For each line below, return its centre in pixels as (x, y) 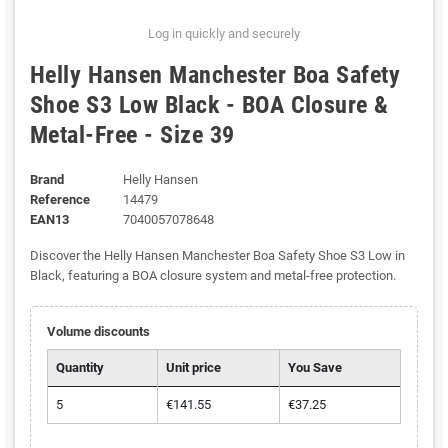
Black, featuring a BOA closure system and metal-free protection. (213, 276)
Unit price (193, 368)
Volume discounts (98, 332)
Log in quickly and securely (224, 34)
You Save (314, 368)
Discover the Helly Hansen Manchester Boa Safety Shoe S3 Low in (217, 256)
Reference (60, 200)
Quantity (79, 368)
